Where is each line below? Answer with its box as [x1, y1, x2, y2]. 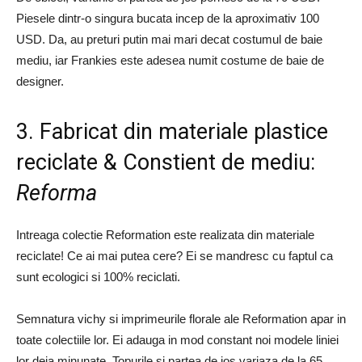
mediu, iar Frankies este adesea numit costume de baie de [16, 53, 324, 67]
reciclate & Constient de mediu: [16, 149, 315, 175]
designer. [16, 74, 64, 88]
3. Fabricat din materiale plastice [16, 119, 328, 145]
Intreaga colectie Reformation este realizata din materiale [16, 228, 314, 242]
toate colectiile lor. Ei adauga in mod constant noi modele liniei [16, 333, 339, 347]
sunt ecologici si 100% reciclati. [16, 270, 180, 284]
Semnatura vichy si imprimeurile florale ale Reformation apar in [16, 312, 346, 326]
